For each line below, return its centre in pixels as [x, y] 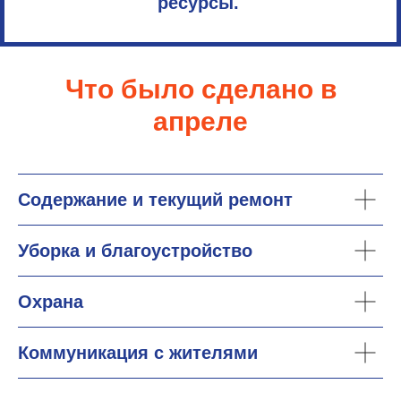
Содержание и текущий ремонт [155, 200]
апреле [200, 121]
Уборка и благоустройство [135, 251]
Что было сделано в [200, 89]
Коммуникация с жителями [138, 353]
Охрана [51, 302]
